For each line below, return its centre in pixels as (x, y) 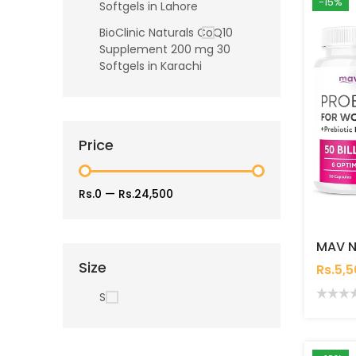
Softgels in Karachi (151, 66)
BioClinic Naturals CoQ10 (166, 33)
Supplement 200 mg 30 (165, 50)
